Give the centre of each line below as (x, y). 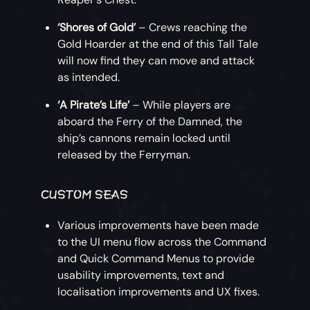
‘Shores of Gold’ (97, 28)
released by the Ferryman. (124, 155)
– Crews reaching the (192, 28)
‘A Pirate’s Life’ (94, 105)
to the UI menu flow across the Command (162, 242)
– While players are (180, 105)
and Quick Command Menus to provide (156, 259)
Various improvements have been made (158, 226)
